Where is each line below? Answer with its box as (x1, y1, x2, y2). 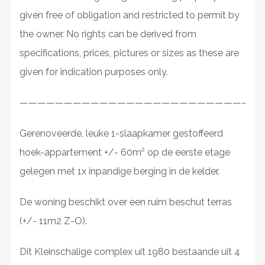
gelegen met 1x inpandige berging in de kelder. (19, 165, 219, 177)
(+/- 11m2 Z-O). (19, 215, 87, 227)
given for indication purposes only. (19, 66, 168, 77)
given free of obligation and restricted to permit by (19, 9, 240, 21)
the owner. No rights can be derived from (19, 28, 196, 40)
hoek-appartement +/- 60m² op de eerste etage (19, 146, 230, 158)
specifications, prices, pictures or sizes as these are (19, 47, 239, 59)
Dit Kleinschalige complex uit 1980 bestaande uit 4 (19, 245, 240, 257)
